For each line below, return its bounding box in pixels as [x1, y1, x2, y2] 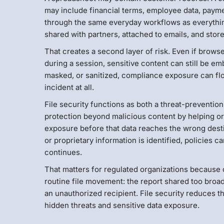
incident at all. [44, 82, 94, 92]
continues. [44, 147, 82, 157]
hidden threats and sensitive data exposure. [44, 200, 200, 210]
